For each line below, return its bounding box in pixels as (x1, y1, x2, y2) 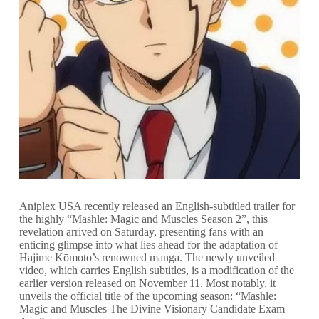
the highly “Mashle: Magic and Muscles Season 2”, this (19, 212, 268, 225)
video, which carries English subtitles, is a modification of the (19, 263, 294, 276)
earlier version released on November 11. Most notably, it (19, 276, 276, 289)
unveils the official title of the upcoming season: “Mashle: (19, 289, 276, 302)
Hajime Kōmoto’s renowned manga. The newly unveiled (19, 251, 275, 263)
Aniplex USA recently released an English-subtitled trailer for (19, 199, 295, 212)
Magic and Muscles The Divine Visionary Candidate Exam (19, 302, 285, 315)
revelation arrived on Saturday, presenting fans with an (19, 225, 263, 238)
